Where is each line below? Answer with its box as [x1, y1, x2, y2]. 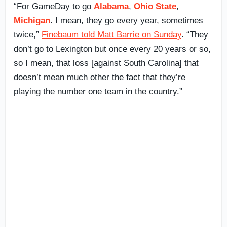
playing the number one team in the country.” [14, 86, 182, 96]
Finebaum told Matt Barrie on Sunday [42, 29, 181, 40]
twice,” [14, 29, 42, 40]
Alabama [94, 1, 129, 11]
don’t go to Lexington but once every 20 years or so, [14, 44, 211, 54]
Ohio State [134, 1, 176, 11]
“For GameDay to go [14, 1, 94, 11]
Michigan [14, 15, 50, 25]
